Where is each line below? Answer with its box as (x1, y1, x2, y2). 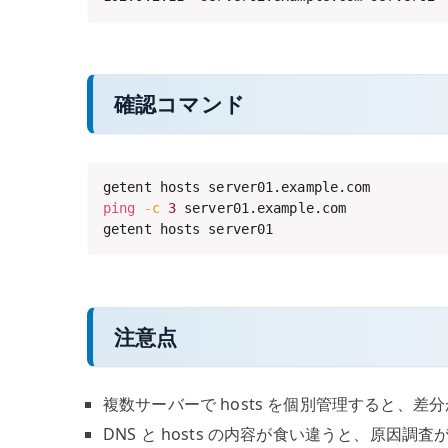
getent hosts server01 (103, 221, 274, 238)
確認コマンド (114, 90, 245, 119)
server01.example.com (176, 200, 347, 217)
